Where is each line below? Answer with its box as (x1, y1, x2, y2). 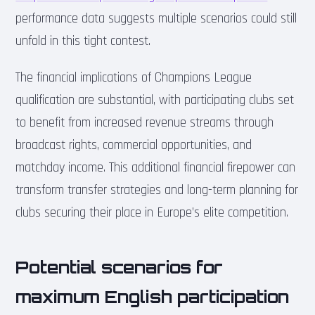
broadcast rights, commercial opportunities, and (15, 136, 252, 153)
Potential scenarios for (15, 256, 224, 278)
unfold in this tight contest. (15, 32, 151, 49)
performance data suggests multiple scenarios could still (15, 10, 297, 27)
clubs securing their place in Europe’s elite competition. (15, 204, 289, 221)
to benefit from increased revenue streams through (15, 114, 274, 131)
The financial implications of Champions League (15, 69, 252, 86)
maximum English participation (15, 285, 290, 307)
